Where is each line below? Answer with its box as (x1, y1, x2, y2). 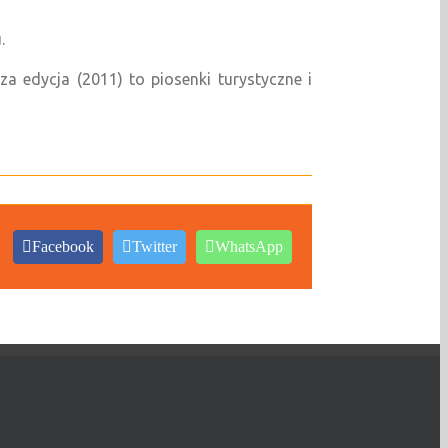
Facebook (32, 237, 94, 255)
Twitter (132, 237, 177, 255)
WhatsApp (215, 237, 283, 255)
